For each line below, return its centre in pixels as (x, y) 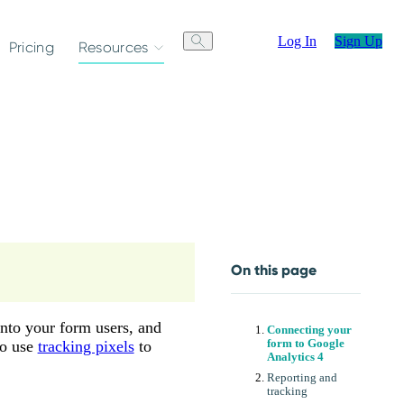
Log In (297, 41)
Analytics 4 (295, 357)
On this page (274, 271)
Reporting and (302, 377)
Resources (113, 47)
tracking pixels (86, 346)
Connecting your (309, 330)
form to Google (306, 343)
